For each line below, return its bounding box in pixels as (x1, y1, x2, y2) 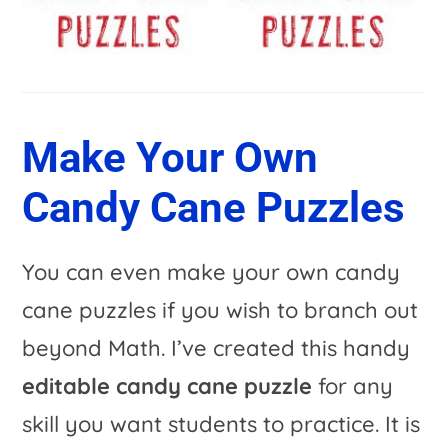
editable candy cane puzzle (22, 371, 313, 400)
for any (312, 371, 394, 400)
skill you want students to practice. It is (22, 409, 421, 438)
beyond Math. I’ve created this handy (22, 333, 411, 362)
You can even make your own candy (22, 257, 401, 286)
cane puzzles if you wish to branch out (22, 295, 419, 324)
